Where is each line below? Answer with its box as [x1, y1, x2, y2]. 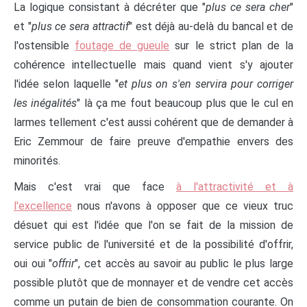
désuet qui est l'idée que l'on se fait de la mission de [14, 218, 293, 232]
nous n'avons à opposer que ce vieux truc [72, 199, 293, 212]
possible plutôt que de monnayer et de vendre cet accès [14, 275, 293, 289]
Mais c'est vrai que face [14, 180, 176, 193]
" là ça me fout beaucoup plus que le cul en [77, 96, 294, 110]
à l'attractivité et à [176, 180, 293, 193]
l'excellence [14, 199, 72, 212]
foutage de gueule [75, 38, 170, 52]
